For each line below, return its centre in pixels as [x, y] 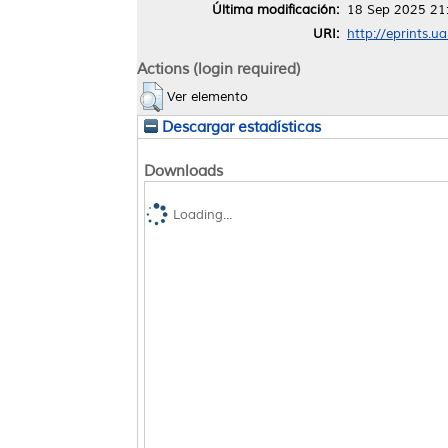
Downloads [183, 171]
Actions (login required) [219, 69]
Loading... [202, 214]
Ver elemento [207, 97]
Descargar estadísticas [239, 127]
